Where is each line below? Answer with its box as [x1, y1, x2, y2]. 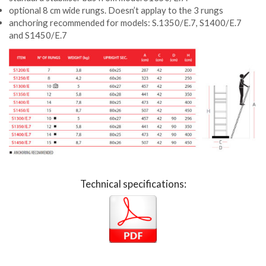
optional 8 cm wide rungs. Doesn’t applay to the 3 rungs [9, 5, 223, 16]
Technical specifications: [80, 178, 186, 191]
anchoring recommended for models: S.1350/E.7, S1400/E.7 [9, 17, 242, 28]
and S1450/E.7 [9, 30, 67, 41]
